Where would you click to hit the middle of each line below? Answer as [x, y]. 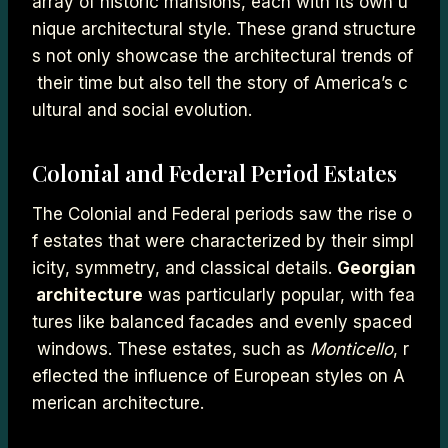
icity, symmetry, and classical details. [184, 267]
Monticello [351, 348]
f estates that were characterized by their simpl [223, 240]
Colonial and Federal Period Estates [214, 172]
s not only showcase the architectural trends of [222, 55]
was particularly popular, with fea [279, 294]
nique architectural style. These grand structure [224, 28]
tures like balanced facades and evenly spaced [222, 321]
